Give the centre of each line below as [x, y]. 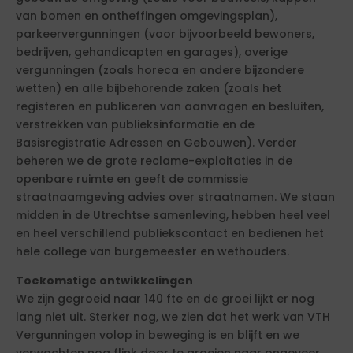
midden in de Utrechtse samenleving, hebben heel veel [173, 215]
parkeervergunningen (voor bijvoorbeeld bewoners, [165, 34]
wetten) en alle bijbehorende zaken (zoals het [149, 88]
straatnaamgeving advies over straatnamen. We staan [175, 197]
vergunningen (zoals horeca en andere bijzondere [160, 70]
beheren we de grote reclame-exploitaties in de [154, 161]
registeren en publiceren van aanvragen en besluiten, [170, 106]
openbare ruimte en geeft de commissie [132, 179]
